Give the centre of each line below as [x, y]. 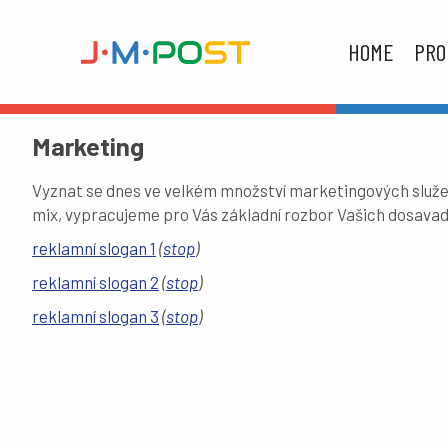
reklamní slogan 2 [95, 282]
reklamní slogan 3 [95, 316]
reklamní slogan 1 [94, 248]
